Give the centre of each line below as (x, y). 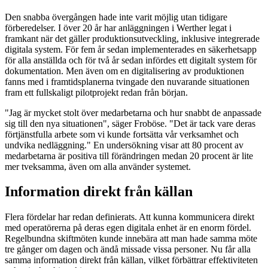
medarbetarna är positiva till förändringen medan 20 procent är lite (129, 156)
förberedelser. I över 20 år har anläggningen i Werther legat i (118, 28)
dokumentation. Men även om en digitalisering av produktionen (124, 71)
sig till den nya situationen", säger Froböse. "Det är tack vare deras (130, 123)
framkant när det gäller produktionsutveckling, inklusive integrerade (132, 38)
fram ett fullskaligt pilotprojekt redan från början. (96, 92)
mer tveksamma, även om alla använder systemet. (98, 166)
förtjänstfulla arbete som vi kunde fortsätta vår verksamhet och (122, 134)
